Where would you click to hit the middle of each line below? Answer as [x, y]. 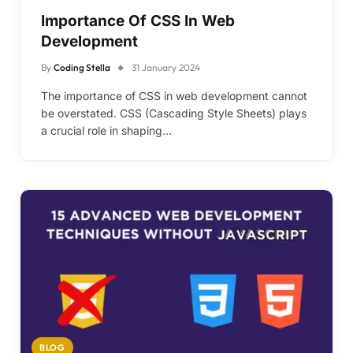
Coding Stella [82, 67]
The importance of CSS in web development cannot [174, 95]
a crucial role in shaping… [106, 130]
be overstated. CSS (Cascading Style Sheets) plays [174, 113]
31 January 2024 [166, 67]
